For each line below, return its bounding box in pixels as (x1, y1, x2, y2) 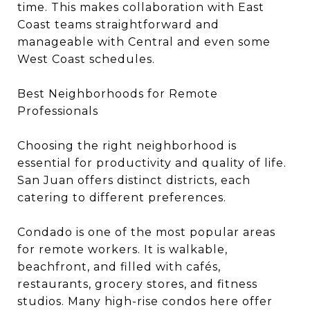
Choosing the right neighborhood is (17, 139, 237, 152)
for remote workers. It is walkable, (17, 243, 228, 256)
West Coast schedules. (17, 53, 155, 66)
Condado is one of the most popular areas (17, 226, 275, 239)
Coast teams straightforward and (17, 18, 219, 31)
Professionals (17, 104, 98, 118)
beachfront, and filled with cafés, (17, 260, 221, 273)
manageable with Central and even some (17, 35, 271, 48)
